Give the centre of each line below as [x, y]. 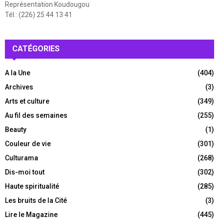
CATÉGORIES [36, 49]
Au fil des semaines [36, 116]
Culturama [22, 158]
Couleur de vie [28, 144]
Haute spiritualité [32, 186]
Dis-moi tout [25, 172]
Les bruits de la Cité [36, 201]
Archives [19, 87]
